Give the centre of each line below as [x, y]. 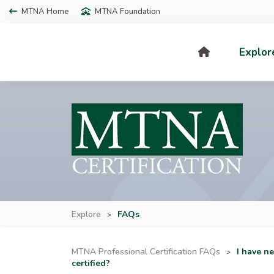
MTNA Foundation [127, 12]
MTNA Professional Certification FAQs [146, 252]
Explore [86, 214]
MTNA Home [44, 12]
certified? [91, 263]
